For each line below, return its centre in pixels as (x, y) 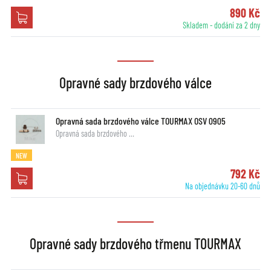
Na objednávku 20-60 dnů (223, 186)
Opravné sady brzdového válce (135, 82)
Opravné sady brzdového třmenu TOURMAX (135, 243)
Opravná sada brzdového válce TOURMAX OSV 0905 (140, 120)
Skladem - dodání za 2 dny (222, 25)
